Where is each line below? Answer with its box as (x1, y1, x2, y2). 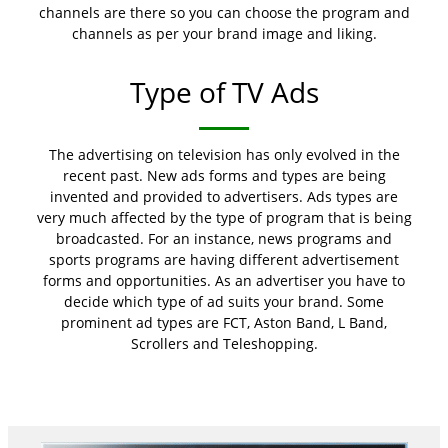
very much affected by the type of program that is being (36, 208, 412, 228)
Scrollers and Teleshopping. (130, 334, 318, 354)
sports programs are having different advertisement (49, 250, 399, 270)
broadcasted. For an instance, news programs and (56, 229, 392, 249)
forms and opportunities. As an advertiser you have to (43, 271, 405, 291)
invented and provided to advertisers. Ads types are (50, 187, 398, 207)
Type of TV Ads (129, 73, 319, 111)
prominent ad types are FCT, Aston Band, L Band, (61, 313, 387, 333)
